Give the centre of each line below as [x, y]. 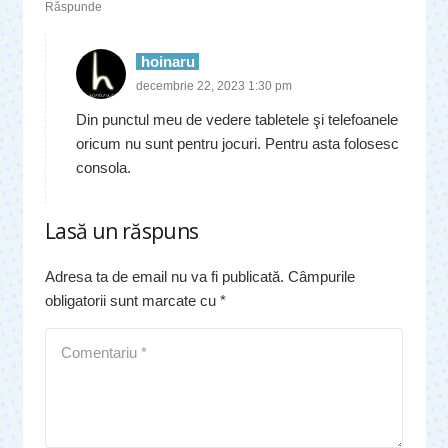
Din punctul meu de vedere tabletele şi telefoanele [237, 119]
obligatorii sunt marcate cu [132, 300]
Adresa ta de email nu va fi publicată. [164, 276]
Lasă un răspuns [124, 231]
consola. [103, 167]
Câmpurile [321, 276]
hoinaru [167, 61]
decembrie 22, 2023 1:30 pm [214, 86]
